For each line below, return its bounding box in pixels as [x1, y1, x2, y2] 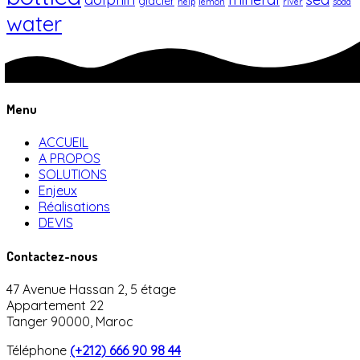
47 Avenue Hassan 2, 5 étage [6, 280, 176, 297]
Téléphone [6, 342, 70, 358]
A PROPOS [39, 150, 100, 167]
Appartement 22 [6, 297, 104, 313]
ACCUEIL [39, 134, 88, 151]
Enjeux [39, 182, 77, 199]
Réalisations [39, 198, 110, 215]
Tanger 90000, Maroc [6, 313, 133, 329]
